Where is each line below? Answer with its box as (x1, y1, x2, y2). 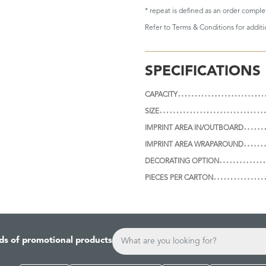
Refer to (145, 24, 172, 31)
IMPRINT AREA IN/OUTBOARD (145, 124, 243, 132)
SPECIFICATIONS (145, 64, 261, 79)
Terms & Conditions (172, 24, 234, 31)
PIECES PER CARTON (145, 174, 213, 182)
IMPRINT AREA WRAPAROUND (145, 141, 243, 148)
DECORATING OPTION (145, 157, 219, 165)
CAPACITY (145, 91, 178, 99)
